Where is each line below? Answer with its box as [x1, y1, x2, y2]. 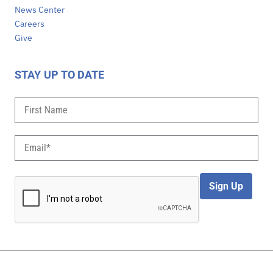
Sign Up [209, 180, 243, 192]
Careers [15, 18, 44, 29]
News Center [15, 4, 65, 15]
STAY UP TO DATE [15, 68, 105, 81]
